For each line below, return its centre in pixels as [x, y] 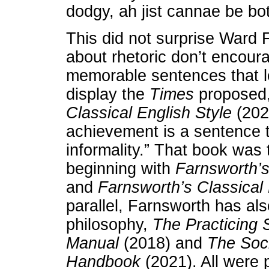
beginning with [120, 169]
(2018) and [163, 243]
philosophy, [109, 225]
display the [107, 94]
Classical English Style [149, 113]
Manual [92, 243]
